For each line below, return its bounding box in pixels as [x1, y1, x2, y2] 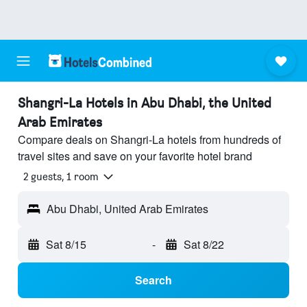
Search [135, 272, 172, 288]
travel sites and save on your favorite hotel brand [18, 148, 252, 164]
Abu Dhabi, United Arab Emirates [47, 201, 208, 217]
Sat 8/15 [46, 236, 86, 253]
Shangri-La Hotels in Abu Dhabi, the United [18, 95, 271, 111]
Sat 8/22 [183, 236, 224, 253]
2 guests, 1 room [23, 170, 99, 184]
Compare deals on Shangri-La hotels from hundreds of [18, 132, 281, 147]
